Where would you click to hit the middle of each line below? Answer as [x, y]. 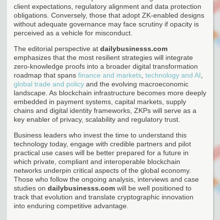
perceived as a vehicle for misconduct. [73, 33]
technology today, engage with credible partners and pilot [102, 144]
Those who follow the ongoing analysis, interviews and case [106, 179]
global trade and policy [49, 84]
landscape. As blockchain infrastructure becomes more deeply [110, 93]
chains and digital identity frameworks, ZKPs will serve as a [105, 110]
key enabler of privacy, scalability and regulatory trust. [97, 119]
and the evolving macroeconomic [136, 84]
